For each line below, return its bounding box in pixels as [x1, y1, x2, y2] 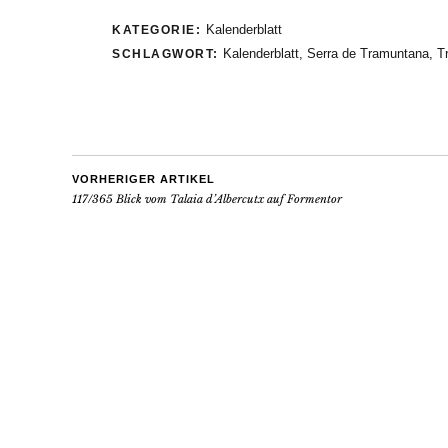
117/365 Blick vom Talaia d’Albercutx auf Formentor [72, 191, 342, 206]
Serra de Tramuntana [307, 45, 429, 61]
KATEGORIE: [112, 22, 206, 37]
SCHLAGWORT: [112, 46, 223, 61]
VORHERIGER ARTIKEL [72, 172, 215, 185]
